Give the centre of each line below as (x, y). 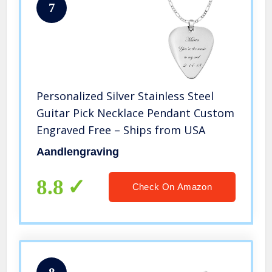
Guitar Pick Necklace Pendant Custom (136, 113)
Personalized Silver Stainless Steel (125, 96)
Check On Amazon (172, 187)
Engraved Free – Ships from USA (121, 130)
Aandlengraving (78, 152)
